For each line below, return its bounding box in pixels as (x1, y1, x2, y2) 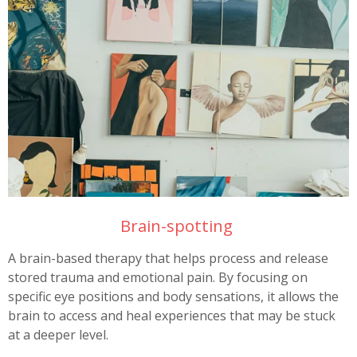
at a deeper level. (8, 325, 108, 343)
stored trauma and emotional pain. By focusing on (8, 268, 308, 286)
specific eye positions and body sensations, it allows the (8, 287, 339, 305)
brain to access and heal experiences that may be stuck (8, 306, 335, 324)
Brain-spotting (120, 214, 237, 237)
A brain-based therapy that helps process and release (8, 249, 328, 267)
